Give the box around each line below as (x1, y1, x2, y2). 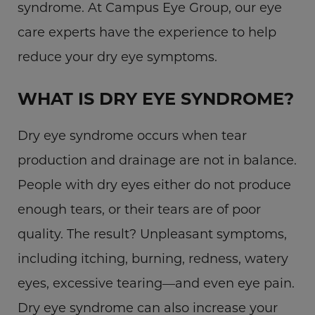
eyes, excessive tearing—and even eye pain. (18, 274, 295, 291)
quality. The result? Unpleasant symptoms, (18, 225, 287, 242)
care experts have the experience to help (18, 23, 276, 40)
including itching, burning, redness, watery (18, 250, 288, 266)
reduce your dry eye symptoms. (18, 48, 217, 65)
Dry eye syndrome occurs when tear (18, 127, 247, 143)
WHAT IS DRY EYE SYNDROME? (18, 86, 294, 109)
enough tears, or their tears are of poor (18, 200, 261, 217)
